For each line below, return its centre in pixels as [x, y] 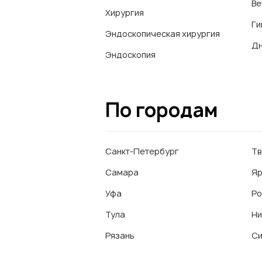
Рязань [120, 235]
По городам [162, 110]
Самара [122, 172]
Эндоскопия [130, 55]
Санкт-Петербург [142, 151]
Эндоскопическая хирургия [163, 34]
